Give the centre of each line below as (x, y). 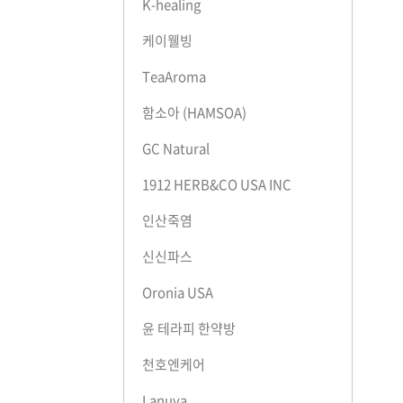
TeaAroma (174, 77)
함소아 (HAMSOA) (194, 113)
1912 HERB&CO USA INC (217, 185)
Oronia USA (178, 293)
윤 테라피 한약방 (189, 329)
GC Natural (176, 149)
